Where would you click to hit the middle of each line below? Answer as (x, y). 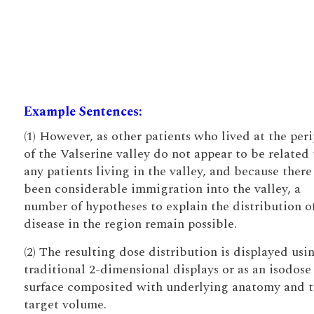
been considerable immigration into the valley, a (162, 189)
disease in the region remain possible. (130, 224)
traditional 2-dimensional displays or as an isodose (167, 269)
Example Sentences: (83, 112)
